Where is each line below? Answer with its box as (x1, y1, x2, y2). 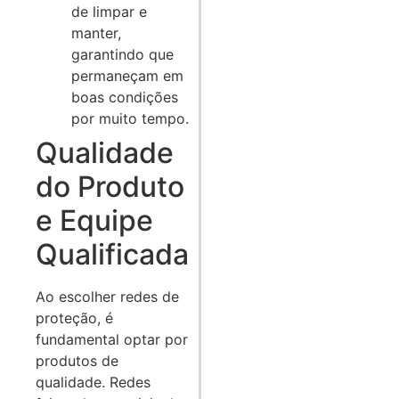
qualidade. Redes (36, 373, 151, 392)
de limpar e (71, 3, 147, 21)
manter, (71, 24, 121, 43)
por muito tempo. (71, 110, 189, 128)
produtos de (36, 352, 118, 370)
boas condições (71, 88, 178, 107)
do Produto (36, 169, 184, 205)
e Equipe (36, 203, 153, 239)
